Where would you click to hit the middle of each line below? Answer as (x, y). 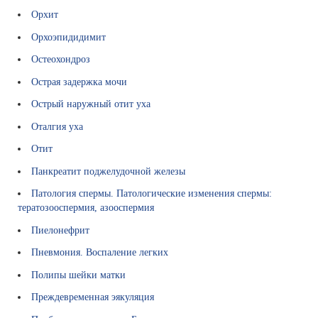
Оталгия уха (57, 126)
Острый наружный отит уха (91, 104)
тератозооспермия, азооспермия (86, 208)
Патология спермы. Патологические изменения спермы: (152, 193)
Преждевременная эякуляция (93, 297)
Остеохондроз (61, 59)
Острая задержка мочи (79, 81)
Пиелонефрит (61, 230)
